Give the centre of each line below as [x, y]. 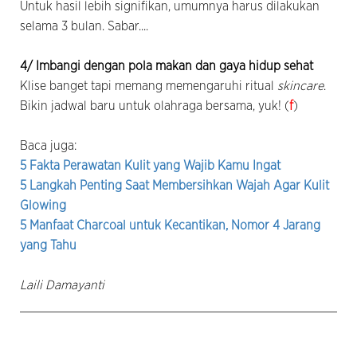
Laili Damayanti [62, 285]
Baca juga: [48, 145]
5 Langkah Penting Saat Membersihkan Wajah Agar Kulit [175, 185]
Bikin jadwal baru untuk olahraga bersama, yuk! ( [155, 106]
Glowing [43, 205]
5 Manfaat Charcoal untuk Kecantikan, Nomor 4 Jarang [170, 225]
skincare [300, 86]
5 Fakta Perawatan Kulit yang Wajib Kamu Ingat [150, 165]
